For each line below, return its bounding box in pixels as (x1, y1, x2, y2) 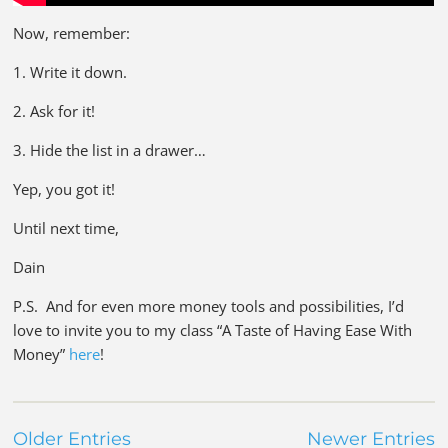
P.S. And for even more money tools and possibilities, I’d (13, 295, 405, 316)
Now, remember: (13, 22, 131, 43)
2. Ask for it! (13, 100, 96, 121)
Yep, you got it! (13, 178, 116, 199)
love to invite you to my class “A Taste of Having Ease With (13, 319, 413, 340)
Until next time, (13, 217, 120, 238)
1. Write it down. (13, 61, 128, 82)
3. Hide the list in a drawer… (13, 139, 207, 160)
